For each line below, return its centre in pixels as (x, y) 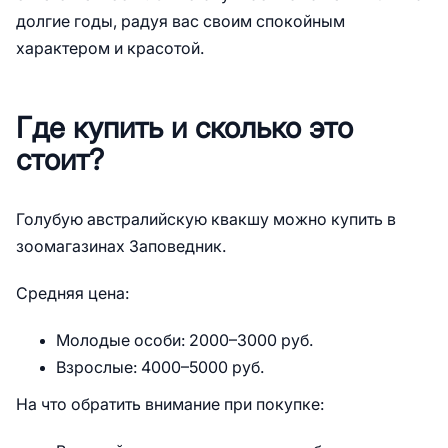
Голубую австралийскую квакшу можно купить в (206, 219)
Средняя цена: (72, 293)
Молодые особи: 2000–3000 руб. (184, 340)
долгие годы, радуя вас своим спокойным (180, 21)
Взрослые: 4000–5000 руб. (160, 367)
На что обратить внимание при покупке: (170, 404)
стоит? (60, 160)
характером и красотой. (110, 48)
